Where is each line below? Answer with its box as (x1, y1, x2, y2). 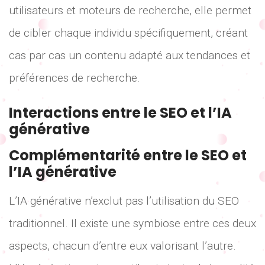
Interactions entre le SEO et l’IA (9, 103, 232, 123)
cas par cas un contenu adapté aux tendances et (9, 48, 250, 62)
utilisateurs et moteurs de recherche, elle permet (9, 3, 251, 17)
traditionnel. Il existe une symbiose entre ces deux (9, 216, 256, 231)
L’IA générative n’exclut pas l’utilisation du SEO (9, 194, 239, 208)
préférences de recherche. (9, 70, 140, 85)
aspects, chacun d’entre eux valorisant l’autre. (9, 239, 236, 253)
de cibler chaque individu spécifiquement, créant (9, 25, 248, 40)
